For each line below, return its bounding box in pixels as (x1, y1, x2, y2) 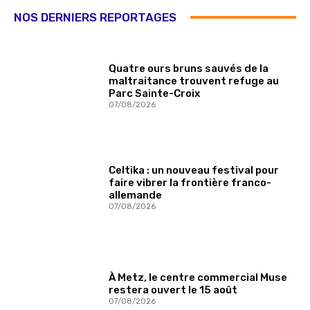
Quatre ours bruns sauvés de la (109, 62, 269, 75)
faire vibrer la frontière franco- (109, 176, 272, 189)
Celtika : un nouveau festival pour (109, 163, 280, 176)
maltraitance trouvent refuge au (109, 75, 280, 88)
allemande (109, 188, 163, 201)
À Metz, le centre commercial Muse (109, 271, 288, 284)
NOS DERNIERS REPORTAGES (14, 10, 176, 24)
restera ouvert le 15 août (109, 284, 238, 297)
